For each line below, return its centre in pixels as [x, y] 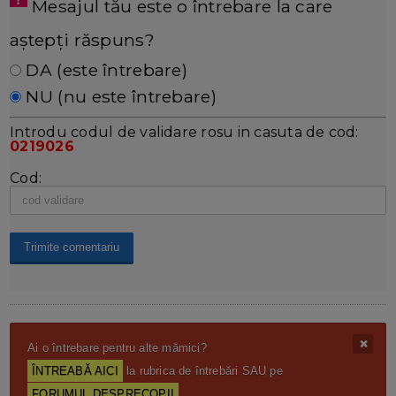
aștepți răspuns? [82, 39]
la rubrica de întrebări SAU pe [202, 370]
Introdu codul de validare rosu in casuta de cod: [184, 132]
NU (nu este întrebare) [119, 96]
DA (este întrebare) [104, 69]
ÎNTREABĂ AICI [75, 370]
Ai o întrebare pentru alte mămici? [117, 347]
